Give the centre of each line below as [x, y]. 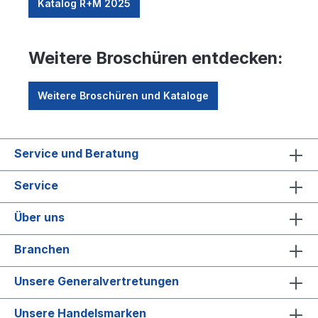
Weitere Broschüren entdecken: [155, 57]
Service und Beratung [76, 153]
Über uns [39, 217]
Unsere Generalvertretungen [97, 281]
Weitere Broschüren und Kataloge [123, 95]
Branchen [42, 249]
